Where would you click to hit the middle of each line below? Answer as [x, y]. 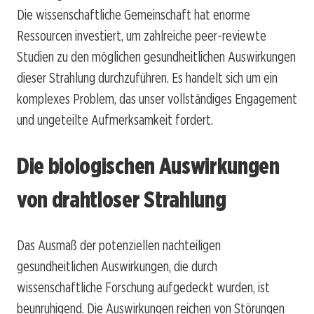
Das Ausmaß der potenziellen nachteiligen [119, 246]
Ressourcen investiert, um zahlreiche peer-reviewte [142, 36]
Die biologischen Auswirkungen [148, 165]
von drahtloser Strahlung [122, 199]
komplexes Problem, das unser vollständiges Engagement [157, 99]
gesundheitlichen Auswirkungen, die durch [117, 267]
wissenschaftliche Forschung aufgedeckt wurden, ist [143, 288]
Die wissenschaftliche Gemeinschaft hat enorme [134, 15]
